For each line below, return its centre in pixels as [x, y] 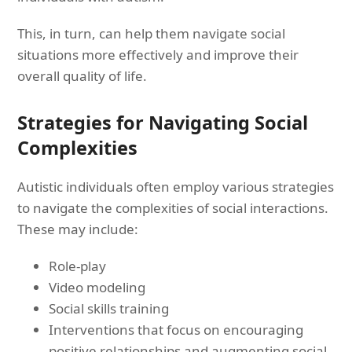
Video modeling [97, 287]
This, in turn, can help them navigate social [152, 33]
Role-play [78, 266]
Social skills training [109, 308]
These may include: [78, 229]
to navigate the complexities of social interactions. [173, 207]
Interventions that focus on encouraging [176, 329]
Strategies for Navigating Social [163, 122]
